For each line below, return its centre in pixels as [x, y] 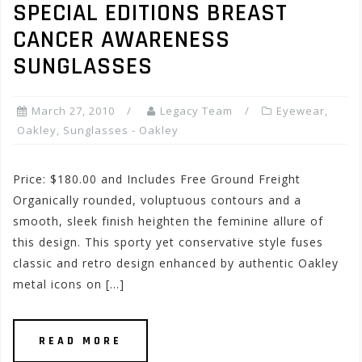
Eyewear [301, 111]
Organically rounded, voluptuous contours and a [157, 200]
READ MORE [80, 341]
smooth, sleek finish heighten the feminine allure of [168, 221]
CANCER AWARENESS [122, 40]
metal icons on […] [69, 284]
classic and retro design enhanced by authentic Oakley [176, 263]
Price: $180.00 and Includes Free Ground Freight [157, 179]
